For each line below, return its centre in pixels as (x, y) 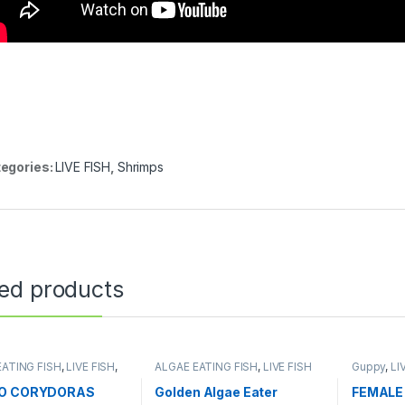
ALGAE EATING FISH (207, 366)
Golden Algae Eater (216, 391)
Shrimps (140, 166)
